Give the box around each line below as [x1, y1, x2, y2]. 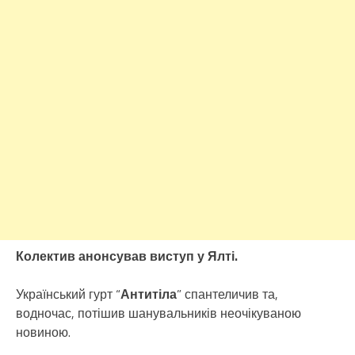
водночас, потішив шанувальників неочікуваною [16, 303, 301, 323]
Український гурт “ [16, 284, 120, 303]
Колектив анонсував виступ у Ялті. [16, 246, 238, 265]
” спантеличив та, [177, 284, 278, 303]
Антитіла [120, 284, 177, 303]
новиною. [16, 323, 71, 342]
